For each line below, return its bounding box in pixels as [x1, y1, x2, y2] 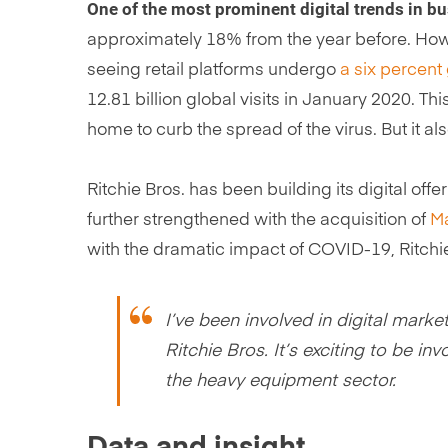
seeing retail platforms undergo [87, 61, 340, 79]
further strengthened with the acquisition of [87, 211, 430, 229]
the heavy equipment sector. [165, 371, 396, 390]
